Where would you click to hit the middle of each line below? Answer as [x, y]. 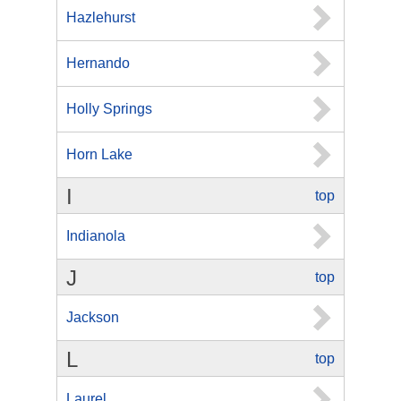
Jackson [93, 317]
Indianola [96, 236]
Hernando [98, 63]
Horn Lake [99, 154]
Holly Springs [109, 109]
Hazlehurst [101, 17]
